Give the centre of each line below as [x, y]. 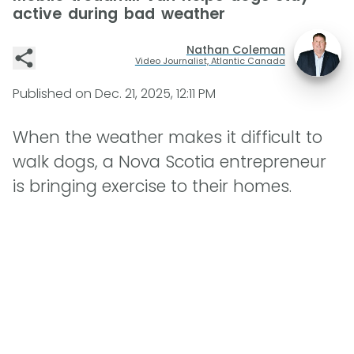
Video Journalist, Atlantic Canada [210, 60]
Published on [54, 94]
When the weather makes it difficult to [168, 137]
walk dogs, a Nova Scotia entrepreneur [169, 162]
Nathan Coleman [235, 49]
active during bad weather [119, 14]
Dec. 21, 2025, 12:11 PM [155, 94]
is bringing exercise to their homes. [152, 186]
